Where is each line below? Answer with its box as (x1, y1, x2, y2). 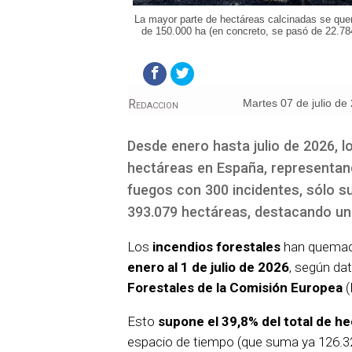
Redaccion (128, 97, 178, 112)
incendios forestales (152, 239, 280, 255)
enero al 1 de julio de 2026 (127, 259, 289, 276)
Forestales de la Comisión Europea (127, 280, 343, 296)
